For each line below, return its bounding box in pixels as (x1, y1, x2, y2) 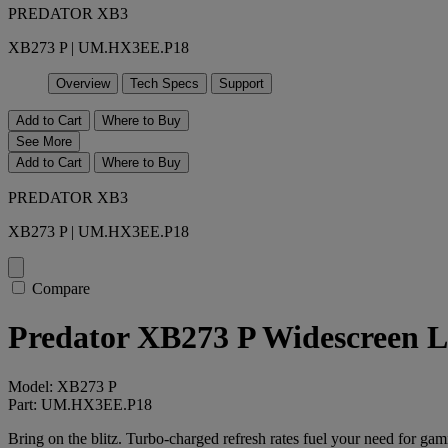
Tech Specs (130, 76, 199, 91)
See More (16, 134, 72, 149)
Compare (32, 280, 90, 297)
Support (219, 76, 264, 91)
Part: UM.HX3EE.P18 (8, 395, 152, 413)
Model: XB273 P (8, 377, 117, 395)
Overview (56, 76, 110, 91)
